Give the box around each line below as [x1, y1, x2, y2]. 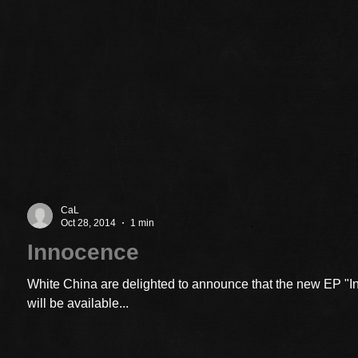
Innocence [27, 239, 139, 265]
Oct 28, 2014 [61, 217, 116, 229]
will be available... [27, 296, 129, 310]
